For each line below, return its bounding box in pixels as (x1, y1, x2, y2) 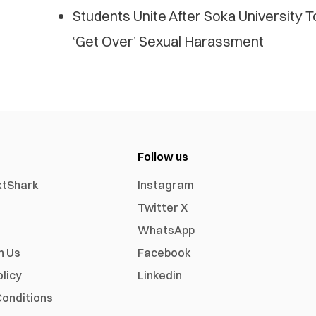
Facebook (138, 245, 192, 260)
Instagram (138, 178, 195, 193)
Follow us (138, 150, 189, 164)
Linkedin (138, 268, 183, 283)
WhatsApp (138, 223, 195, 238)
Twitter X (138, 200, 188, 215)
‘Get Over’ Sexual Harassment (72, 32, 264, 51)
